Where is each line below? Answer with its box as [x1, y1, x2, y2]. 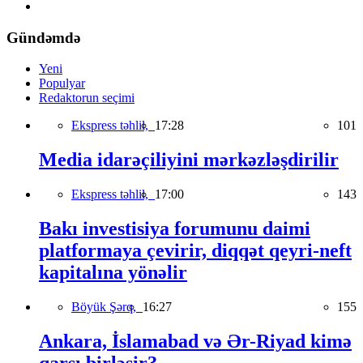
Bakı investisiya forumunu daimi [39, 218, 310, 240]
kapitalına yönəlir [39, 262, 187, 284]
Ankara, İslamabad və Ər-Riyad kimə [39, 330, 352, 352]
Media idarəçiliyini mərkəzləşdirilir [39, 149, 339, 171]
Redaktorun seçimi [39, 91, 135, 105]
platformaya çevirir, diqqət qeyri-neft [39, 240, 352, 262]
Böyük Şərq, [71, 299, 143, 314]
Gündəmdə [6, 28, 80, 46]
